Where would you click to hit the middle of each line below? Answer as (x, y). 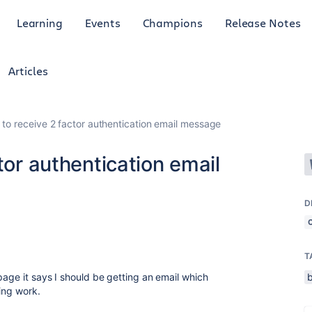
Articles (28, 71)
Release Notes (263, 22)
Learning (40, 22)
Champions (172, 22)
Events (103, 22)
